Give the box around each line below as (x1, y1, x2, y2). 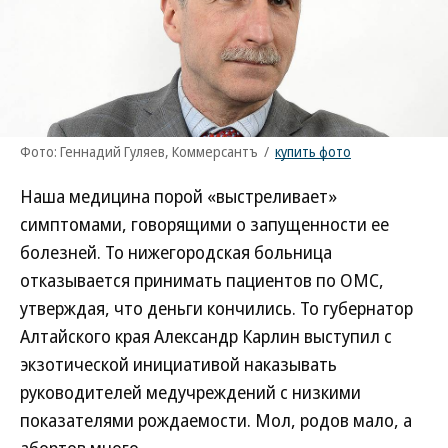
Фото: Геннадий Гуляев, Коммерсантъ (20, 142, 258, 161)
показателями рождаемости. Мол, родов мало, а (20, 408, 412, 432)
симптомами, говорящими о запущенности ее (20, 212, 389, 236)
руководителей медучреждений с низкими (20, 380, 361, 404)
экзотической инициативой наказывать (20, 352, 337, 376)
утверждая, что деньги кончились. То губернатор (20, 296, 413, 320)
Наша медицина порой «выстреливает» (20, 184, 337, 208)
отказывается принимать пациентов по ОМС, (20, 268, 384, 292)
